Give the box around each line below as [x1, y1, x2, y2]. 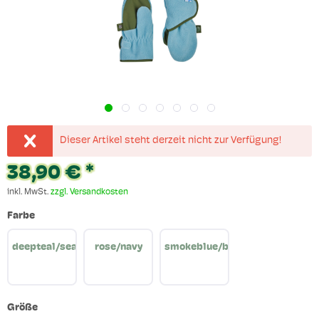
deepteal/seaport [12, 242, 98, 253]
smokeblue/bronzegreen [164, 242, 283, 253]
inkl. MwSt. [7, 188, 51, 197]
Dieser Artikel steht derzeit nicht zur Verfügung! [60, 135, 282, 147]
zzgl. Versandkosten [51, 188, 128, 197]
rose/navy [94, 242, 142, 253]
